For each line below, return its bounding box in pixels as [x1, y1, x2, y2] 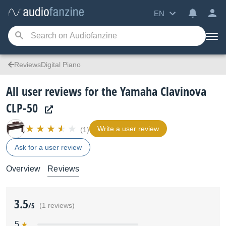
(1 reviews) [39, 202, 75, 209]
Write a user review [97, 125, 159, 133]
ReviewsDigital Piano [14, 61, 81, 69]
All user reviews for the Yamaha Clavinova [6, 83, 206, 99]
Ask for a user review [15, 143, 82, 151]
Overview [6, 164, 41, 173]
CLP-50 [6, 99, 38, 116]
